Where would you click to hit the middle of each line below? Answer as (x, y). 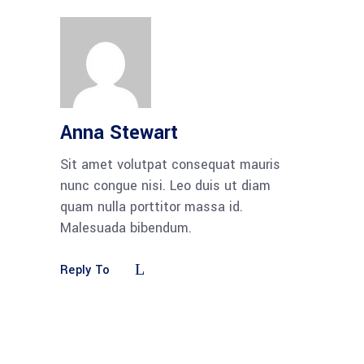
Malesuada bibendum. (126, 227)
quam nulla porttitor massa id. (152, 206)
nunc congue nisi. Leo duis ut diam (165, 185)
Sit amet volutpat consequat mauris (170, 164)
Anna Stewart (119, 132)
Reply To (85, 271)
